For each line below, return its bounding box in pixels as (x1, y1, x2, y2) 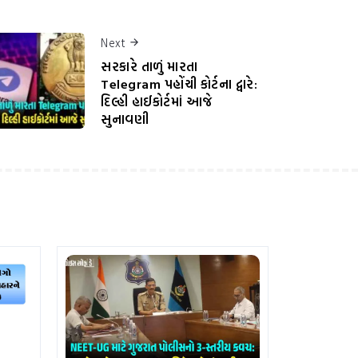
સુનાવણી (101, 109, 149, 129)
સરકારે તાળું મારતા (101, 57, 198, 77)
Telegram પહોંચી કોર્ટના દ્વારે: (101, 74, 257, 94)
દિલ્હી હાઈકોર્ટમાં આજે (101, 92, 213, 112)
